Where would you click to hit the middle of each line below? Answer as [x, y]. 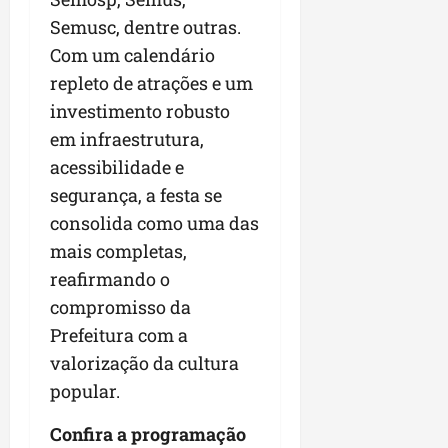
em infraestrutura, [127, 139]
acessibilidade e [117, 167]
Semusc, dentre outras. [145, 27]
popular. [85, 391]
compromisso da [120, 307]
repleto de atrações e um [151, 83]
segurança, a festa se [136, 195]
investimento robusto [140, 111]
